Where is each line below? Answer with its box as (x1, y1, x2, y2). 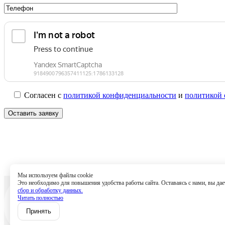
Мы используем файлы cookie (18, 172, 93, 179)
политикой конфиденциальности (63, 90, 176, 99)
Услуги (175, 183, 200, 192)
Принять (26, 207, 51, 215)
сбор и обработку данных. (18, 187, 83, 194)
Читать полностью (18, 194, 63, 201)
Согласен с (24, 90, 63, 99)
